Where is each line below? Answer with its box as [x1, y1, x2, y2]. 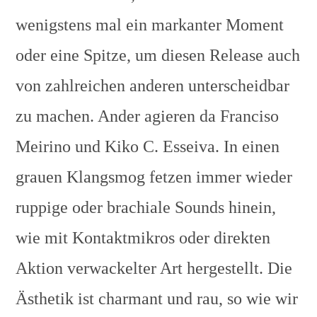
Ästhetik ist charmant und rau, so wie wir [16, 289, 299, 308]
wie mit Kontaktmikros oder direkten [16, 229, 271, 247]
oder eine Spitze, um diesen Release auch [16, 46, 301, 64]
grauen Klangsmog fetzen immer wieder [16, 168, 293, 186]
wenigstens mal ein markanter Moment [16, 16, 284, 34]
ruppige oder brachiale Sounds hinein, [16, 198, 277, 217]
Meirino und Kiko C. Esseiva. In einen [16, 137, 280, 156]
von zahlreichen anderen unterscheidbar [16, 76, 290, 95]
